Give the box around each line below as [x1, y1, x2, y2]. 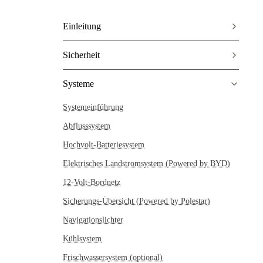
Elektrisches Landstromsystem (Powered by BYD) [63, 159, 230, 168]
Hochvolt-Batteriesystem [63, 140, 144, 150]
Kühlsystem [63, 234, 102, 244]
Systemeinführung [63, 103, 123, 112]
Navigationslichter [63, 215, 123, 225]
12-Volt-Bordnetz [63, 178, 120, 187]
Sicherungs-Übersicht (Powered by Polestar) [63, 197, 210, 206]
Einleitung [63, 21, 101, 32]
